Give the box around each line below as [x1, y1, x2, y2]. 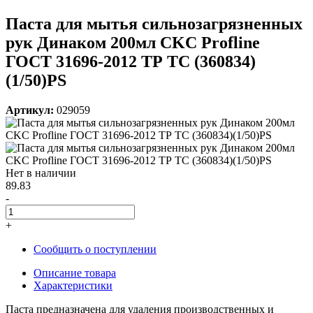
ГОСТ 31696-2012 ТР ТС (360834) [6, 52, 256, 71]
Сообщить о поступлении [34, 242, 156, 255]
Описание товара [34, 266, 116, 279]
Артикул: [6, 103, 54, 116]
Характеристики [34, 279, 112, 291]
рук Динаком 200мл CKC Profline [6, 33, 260, 52]
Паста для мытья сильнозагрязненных [6, 14, 303, 33]
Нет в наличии [6, 166, 76, 179]
